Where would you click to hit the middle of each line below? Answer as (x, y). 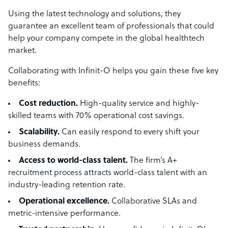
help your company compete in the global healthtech (106, 39)
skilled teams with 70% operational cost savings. (96, 116)
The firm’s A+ (152, 161)
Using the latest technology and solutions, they (94, 15)
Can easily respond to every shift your (130, 133)
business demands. (45, 145)
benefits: (24, 84)
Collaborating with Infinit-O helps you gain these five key (113, 72)
